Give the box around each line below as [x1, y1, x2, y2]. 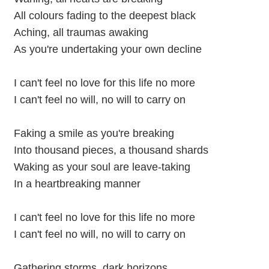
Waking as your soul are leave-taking [13, 160, 190, 173]
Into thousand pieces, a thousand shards [13, 144, 208, 156]
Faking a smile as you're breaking [13, 127, 174, 139]
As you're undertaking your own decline [13, 43, 202, 55]
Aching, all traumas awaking [13, 26, 148, 38]
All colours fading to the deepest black [13, 9, 196, 22]
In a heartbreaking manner [13, 177, 141, 190]
